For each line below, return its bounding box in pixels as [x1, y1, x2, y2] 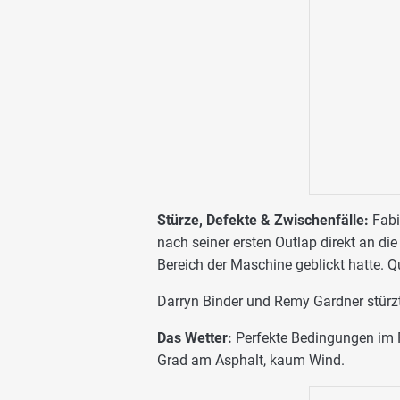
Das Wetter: [157, 329, 232, 347]
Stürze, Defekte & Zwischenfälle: [157, 212, 369, 229]
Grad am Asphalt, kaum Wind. [157, 352, 345, 370]
